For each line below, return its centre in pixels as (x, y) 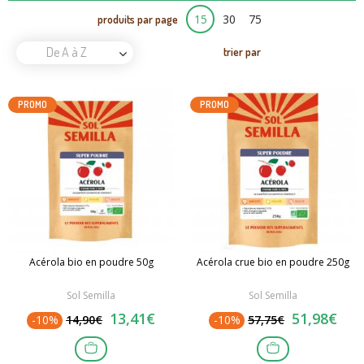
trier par (242, 52)
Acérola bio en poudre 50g (91, 262)
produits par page (138, 19)
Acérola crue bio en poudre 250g (273, 262)
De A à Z (67, 52)
